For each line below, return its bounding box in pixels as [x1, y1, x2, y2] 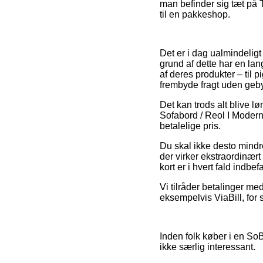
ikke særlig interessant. [160, 241, 255, 252]
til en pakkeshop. [160, 9, 230, 19]
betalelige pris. [160, 120, 221, 131]
